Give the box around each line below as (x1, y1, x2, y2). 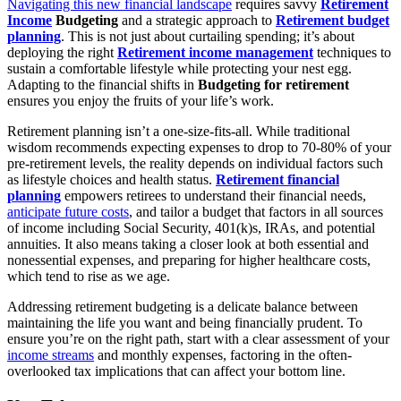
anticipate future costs (7, 203, 129, 219)
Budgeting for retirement (198, 76, 349, 92)
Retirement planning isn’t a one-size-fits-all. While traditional (7, 123, 350, 139)
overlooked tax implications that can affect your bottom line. (7, 363, 346, 379)
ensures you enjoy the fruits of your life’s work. (7, 92, 274, 108)
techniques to (313, 44, 391, 60)
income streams (7, 346, 94, 363)
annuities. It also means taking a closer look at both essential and (7, 235, 369, 252)
